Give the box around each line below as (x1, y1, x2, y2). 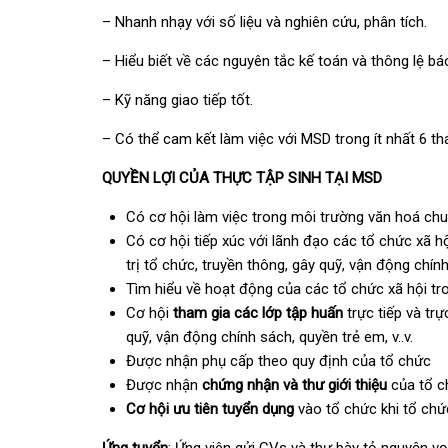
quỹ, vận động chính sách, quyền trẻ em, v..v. (126, 328, 413, 346)
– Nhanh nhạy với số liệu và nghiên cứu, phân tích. (102, 13, 427, 31)
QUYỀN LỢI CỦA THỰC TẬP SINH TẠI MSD (102, 169, 382, 187)
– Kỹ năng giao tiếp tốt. (102, 91, 253, 109)
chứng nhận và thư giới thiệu (202, 376, 391, 394)
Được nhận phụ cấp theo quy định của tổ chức (126, 352, 431, 370)
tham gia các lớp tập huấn (173, 304, 343, 322)
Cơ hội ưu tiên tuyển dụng (126, 400, 294, 418)
